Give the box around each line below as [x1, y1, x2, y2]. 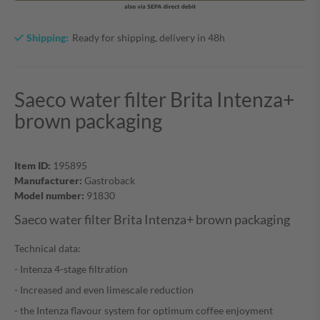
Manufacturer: [14, 174, 82, 187]
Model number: [14, 189, 84, 202]
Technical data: [14, 242, 81, 255]
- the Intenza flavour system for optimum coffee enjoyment [14, 304, 273, 317]
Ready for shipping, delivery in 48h [72, 31, 225, 44]
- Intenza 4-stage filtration [14, 263, 128, 276]
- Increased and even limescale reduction [14, 284, 194, 296]
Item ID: [14, 159, 51, 172]
